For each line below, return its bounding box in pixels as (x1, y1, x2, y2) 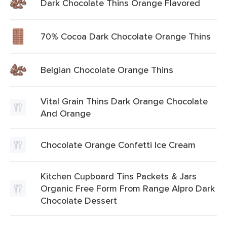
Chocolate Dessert (41, 194, 117, 207)
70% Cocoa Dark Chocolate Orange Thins (41, 30, 211, 43)
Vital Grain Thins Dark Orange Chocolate (41, 95, 208, 107)
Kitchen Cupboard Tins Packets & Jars (41, 170, 197, 182)
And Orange (41, 107, 91, 120)
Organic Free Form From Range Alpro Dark (41, 182, 215, 195)
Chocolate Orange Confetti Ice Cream (41, 138, 196, 151)
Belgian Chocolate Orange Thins (41, 63, 173, 76)
